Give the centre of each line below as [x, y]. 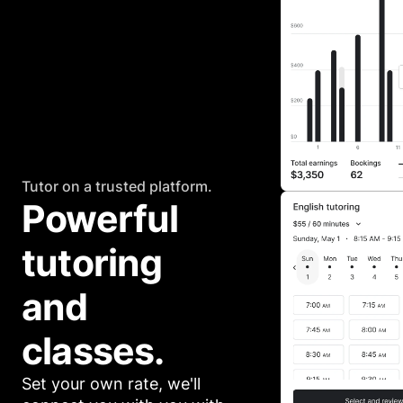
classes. [93, 350]
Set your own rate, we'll [111, 383]
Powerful [100, 218]
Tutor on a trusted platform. [117, 186]
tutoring [92, 262]
